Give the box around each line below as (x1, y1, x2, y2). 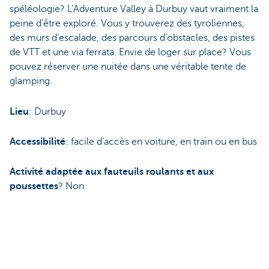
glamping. (10, 76, 54, 87)
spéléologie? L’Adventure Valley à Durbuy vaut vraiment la (10, 4, 258, 15)
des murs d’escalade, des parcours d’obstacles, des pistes (10, 32, 255, 44)
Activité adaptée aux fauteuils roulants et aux (10, 166, 214, 178)
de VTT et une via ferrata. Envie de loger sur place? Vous (10, 47, 251, 58)
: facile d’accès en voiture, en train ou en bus (65, 136, 257, 148)
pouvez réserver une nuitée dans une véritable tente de (10, 61, 246, 73)
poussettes (10, 181, 58, 192)
